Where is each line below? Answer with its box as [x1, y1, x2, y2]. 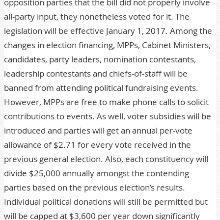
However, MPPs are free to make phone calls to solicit [4, 96, 209, 108]
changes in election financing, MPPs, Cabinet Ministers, [4, 39, 211, 51]
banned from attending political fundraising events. [4, 82, 198, 93]
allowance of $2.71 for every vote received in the [4, 139, 191, 150]
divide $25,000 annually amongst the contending [4, 167, 189, 179]
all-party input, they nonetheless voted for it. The [4, 11, 190, 22]
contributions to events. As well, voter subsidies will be [4, 110, 211, 122]
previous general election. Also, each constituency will [4, 153, 208, 165]
